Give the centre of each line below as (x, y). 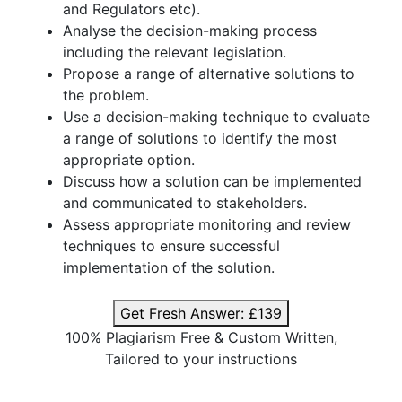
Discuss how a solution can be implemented (212, 181)
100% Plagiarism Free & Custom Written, (201, 337)
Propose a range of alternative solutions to (209, 74)
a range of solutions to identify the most (200, 138)
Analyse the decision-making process (190, 31)
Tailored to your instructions (201, 359)
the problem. (106, 95)
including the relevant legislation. (175, 52)
